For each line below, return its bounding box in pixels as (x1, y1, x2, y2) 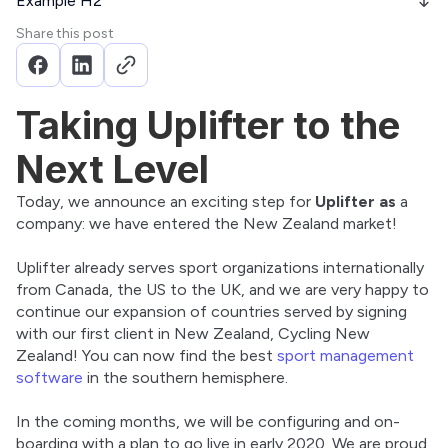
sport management (277, 346, 414, 366)
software (16, 368, 83, 388)
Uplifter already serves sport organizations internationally (16, 258, 424, 278)
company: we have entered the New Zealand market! (16, 214, 397, 234)
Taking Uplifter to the (16, 102, 400, 149)
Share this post (16, 25, 114, 43)
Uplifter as (315, 192, 396, 212)
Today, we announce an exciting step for (16, 192, 315, 212)
